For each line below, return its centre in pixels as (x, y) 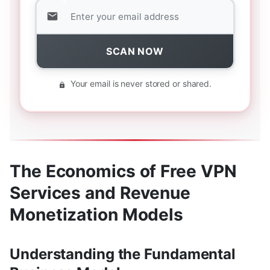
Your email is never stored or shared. (140, 84)
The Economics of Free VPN (123, 171)
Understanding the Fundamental (123, 254)
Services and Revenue (100, 193)
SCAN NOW (135, 52)
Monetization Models (97, 215)
